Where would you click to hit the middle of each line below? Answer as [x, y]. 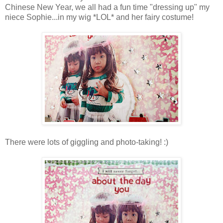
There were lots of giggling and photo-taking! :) [87, 142]
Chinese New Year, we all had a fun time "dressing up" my [107, 7]
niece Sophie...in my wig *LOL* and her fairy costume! [99, 17]
